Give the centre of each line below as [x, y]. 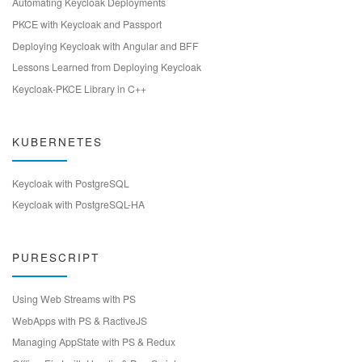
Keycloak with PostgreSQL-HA [78, 204]
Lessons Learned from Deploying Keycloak [107, 67]
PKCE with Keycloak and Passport [87, 23]
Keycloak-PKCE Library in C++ [79, 89]
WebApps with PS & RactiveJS [80, 320]
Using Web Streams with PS [74, 299]
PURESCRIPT [56, 257]
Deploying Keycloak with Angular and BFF [105, 45]
